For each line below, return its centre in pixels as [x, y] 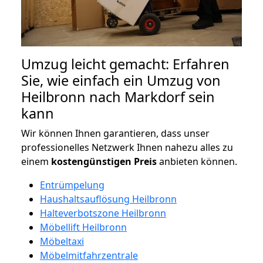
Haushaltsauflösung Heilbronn [108, 199]
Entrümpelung [72, 185]
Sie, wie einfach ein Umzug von [121, 80]
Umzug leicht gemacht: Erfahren [125, 64]
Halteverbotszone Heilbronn [103, 213]
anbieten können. [197, 161]
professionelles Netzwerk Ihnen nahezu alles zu [127, 147]
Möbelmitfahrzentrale [89, 255]
